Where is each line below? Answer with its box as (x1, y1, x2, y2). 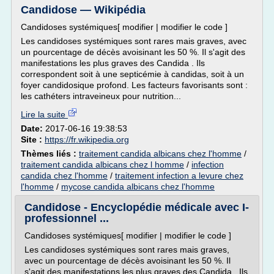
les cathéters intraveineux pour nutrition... (21, 91, 181, 101)
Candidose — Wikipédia (21, 4, 146, 16)
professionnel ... (24, 212, 109, 224)
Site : (21, 135, 45, 144)
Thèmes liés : (21, 149, 79, 158)
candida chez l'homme (21, 171, 108, 180)
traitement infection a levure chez (115, 171, 243, 180)
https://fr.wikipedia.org (45, 135, 129, 144)
